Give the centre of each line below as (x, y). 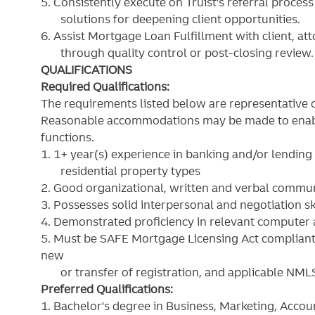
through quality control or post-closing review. (177, 53)
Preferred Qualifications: (107, 289)
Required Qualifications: (105, 87)
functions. (67, 137)
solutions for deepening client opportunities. (171, 19)
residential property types (121, 171)
